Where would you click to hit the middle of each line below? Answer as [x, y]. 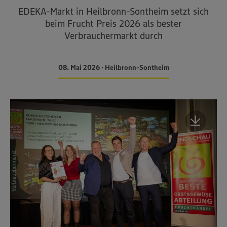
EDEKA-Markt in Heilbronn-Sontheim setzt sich [113, 11]
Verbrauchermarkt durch [113, 36]
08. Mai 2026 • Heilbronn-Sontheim [113, 67]
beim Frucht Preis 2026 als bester [113, 24]
